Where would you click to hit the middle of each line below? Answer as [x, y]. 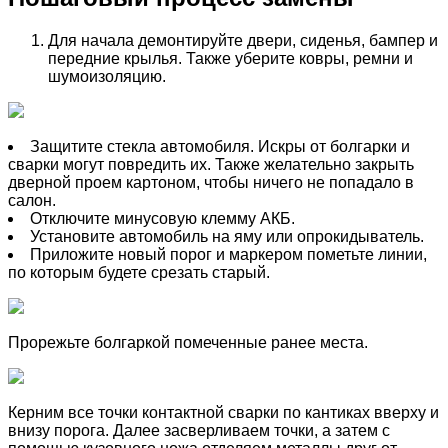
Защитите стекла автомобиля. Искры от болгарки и [220, 146]
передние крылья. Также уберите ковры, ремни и [230, 58]
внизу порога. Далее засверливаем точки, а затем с [199, 430]
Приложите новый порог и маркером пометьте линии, [228, 254]
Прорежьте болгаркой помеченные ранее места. [188, 342]
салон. [32, 200]
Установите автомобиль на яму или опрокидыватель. [227, 236]
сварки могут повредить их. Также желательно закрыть [211, 164]
